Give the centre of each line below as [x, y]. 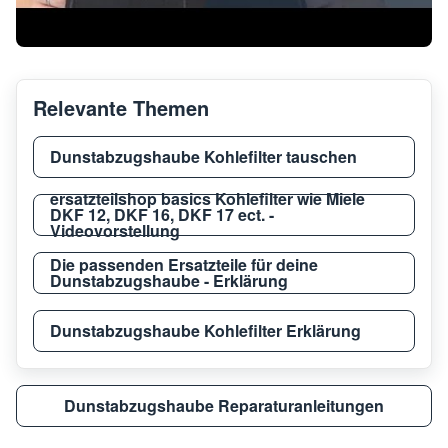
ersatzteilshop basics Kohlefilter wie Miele [207, 198]
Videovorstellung [115, 230]
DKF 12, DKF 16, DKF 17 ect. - [162, 214]
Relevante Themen [121, 107]
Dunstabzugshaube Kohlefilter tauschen [203, 156]
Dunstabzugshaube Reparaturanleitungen [224, 405]
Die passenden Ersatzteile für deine [184, 264]
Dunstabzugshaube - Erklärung [169, 280]
